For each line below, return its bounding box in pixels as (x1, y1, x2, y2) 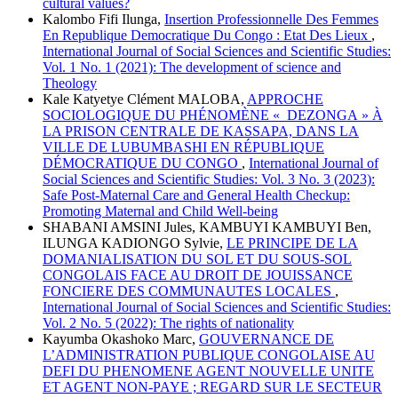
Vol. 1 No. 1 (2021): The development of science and (43, 59, 341, 75)
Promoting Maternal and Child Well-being (43, 203, 278, 219)
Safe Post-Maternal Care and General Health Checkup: (43, 187, 350, 203)
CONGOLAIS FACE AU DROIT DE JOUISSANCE (43, 267, 353, 283)
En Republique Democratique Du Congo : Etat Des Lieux (43, 27, 371, 43)
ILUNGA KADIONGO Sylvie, (43, 235, 227, 251)
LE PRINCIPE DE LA (227, 235, 358, 251)
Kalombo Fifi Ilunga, (43, 11, 164, 27)
